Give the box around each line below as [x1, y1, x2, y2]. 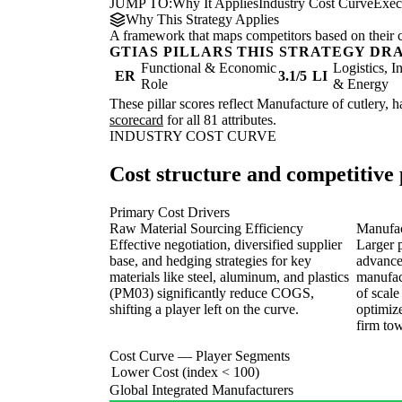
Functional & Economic [141, 60, 276, 76]
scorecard [109, 112, 163, 128]
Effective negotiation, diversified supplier [109, 237, 342, 253]
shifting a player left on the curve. [109, 301, 299, 318]
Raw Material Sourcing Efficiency [109, 221, 303, 237]
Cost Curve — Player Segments [109, 348, 290, 364]
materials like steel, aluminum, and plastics [109, 269, 349, 285]
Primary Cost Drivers [109, 205, 230, 221]
